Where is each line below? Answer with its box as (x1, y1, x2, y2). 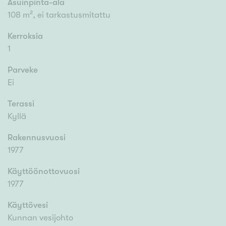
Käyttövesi (8, 200, 48, 210)
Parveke (8, 65, 38, 75)
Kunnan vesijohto (8, 213, 73, 223)
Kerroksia (8, 31, 43, 41)
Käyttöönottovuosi (8, 166, 80, 177)
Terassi (8, 99, 34, 109)
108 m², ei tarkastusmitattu (8, 10, 110, 20)
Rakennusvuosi (8, 133, 66, 143)
